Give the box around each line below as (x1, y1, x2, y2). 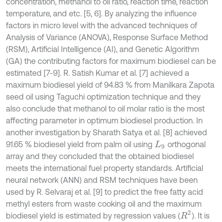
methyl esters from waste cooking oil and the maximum (6, 199, 202, 209)
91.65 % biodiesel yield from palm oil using (6, 140, 155, 149)
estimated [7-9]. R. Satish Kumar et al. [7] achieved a (6, 68, 189, 78)
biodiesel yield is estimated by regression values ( (6, 211, 180, 221)
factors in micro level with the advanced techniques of (6, 21, 197, 30)
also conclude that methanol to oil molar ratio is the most (6, 104, 205, 113)
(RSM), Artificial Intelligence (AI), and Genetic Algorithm (6, 45, 199, 54)
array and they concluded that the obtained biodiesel (6, 152, 194, 161)
